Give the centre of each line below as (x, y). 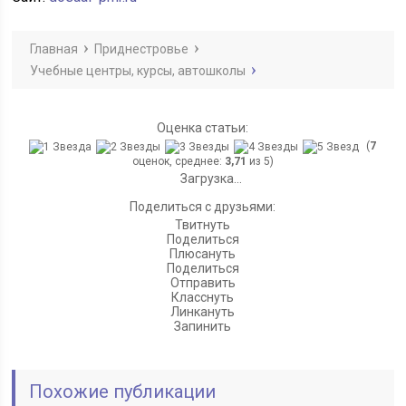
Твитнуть (203, 225)
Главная (54, 49)
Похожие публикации (123, 392)
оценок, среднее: (178, 162)
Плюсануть (203, 254)
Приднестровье (142, 49)
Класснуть (203, 298)
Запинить (203, 327)
